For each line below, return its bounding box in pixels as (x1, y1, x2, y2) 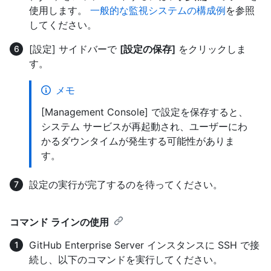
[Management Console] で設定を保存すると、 (41, 105, 248, 118)
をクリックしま (175, 42, 246, 55)
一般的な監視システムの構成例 (90, 4, 226, 16)
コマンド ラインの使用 (10, 215, 109, 228)
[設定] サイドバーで (29, 42, 120, 55)
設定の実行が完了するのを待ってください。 (29, 178, 223, 191)
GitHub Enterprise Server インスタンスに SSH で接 (29, 238, 260, 251)
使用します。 (29, 4, 90, 16)
